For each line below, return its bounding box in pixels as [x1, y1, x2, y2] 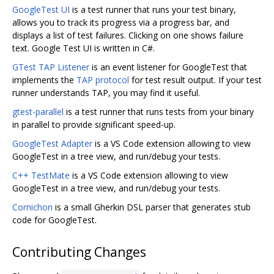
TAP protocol [76, 74, 129, 86]
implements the [12, 74, 76, 86]
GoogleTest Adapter [12, 138, 92, 150]
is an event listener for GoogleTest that [89, 61, 247, 73]
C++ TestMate [12, 169, 70, 182]
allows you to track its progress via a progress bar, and [12, 17, 229, 29]
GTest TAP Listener [12, 61, 89, 73]
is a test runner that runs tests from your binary [64, 106, 254, 118]
